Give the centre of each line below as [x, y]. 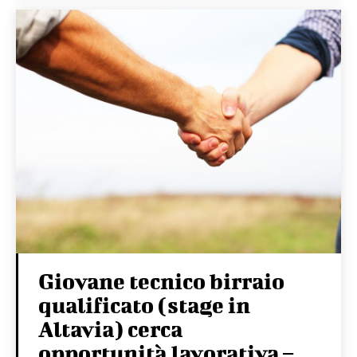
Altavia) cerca [110, 329]
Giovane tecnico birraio [161, 281]
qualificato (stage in [144, 305]
